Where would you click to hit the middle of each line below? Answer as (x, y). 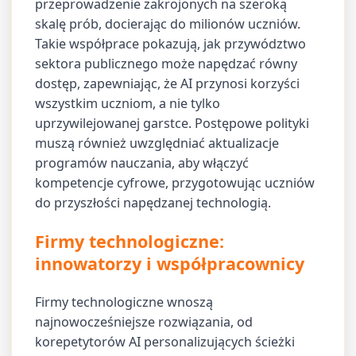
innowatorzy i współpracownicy (170, 263)
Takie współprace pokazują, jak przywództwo (171, 44)
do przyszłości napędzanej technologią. (153, 203)
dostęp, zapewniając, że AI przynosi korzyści (168, 84)
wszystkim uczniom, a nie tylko (128, 104)
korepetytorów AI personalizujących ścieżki (165, 341)
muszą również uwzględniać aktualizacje (157, 143)
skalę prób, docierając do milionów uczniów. (168, 24)
